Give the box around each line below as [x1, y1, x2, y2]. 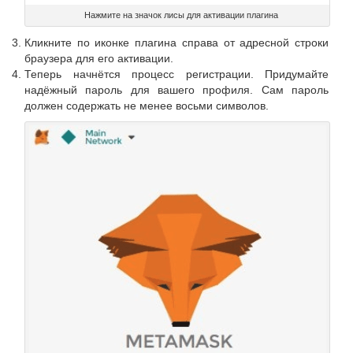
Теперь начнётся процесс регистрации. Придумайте [24, 68, 329, 81]
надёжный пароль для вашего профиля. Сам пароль [24, 84, 329, 97]
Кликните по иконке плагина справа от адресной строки [24, 36, 329, 50]
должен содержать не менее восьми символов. [24, 99, 269, 113]
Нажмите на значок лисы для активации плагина [84, 10, 278, 20]
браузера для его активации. [24, 52, 173, 65]
